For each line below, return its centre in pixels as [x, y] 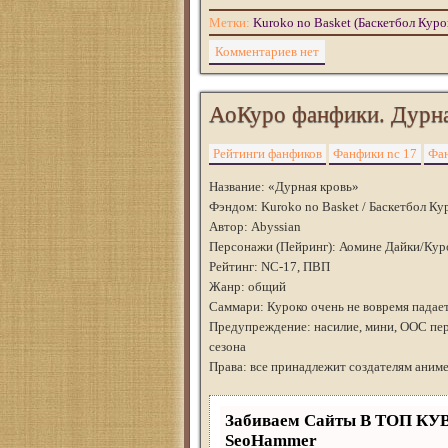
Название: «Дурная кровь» [284, 186]
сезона [227, 346]
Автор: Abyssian [255, 226]
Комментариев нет [267, 51]
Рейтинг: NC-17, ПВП [269, 266]
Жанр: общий [247, 286]
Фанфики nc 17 [375, 153]
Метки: [231, 22]
